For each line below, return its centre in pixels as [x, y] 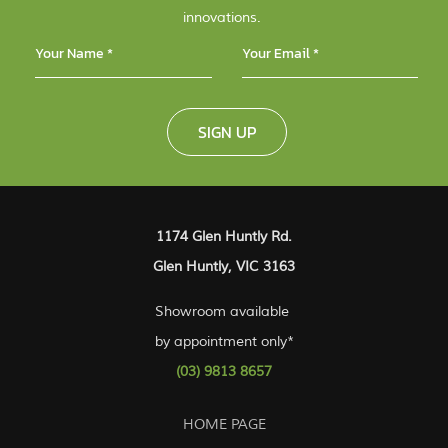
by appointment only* [224, 341]
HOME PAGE [224, 424]
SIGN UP [226, 132]
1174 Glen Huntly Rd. [224, 236]
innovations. [221, 17]
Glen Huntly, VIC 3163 [224, 266]
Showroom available [224, 311]
